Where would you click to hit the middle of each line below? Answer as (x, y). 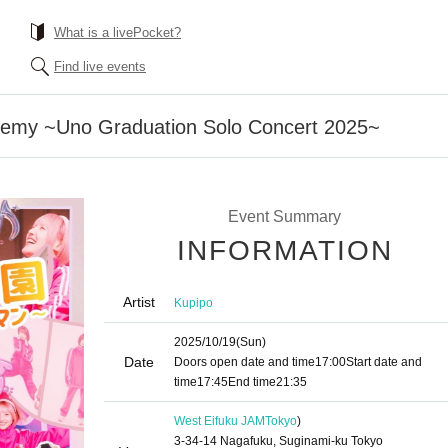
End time (252, 382)
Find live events (100, 66)
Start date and (384, 362)
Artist (139, 302)
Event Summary (284, 216)
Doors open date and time (244, 362)
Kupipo (193, 302)
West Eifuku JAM (219, 421)
